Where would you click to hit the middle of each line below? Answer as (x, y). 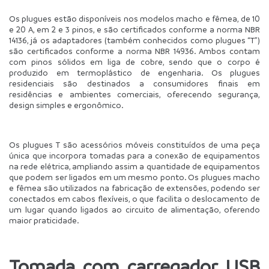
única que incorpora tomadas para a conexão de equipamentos (134, 156)
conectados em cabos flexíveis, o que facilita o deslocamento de (134, 199)
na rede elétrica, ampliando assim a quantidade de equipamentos (134, 166)
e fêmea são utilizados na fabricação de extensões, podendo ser (134, 188)
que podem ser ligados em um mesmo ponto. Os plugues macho (134, 177)
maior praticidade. (44, 220)
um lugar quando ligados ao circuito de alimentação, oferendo (134, 210)
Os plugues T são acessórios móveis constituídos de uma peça (134, 145)
